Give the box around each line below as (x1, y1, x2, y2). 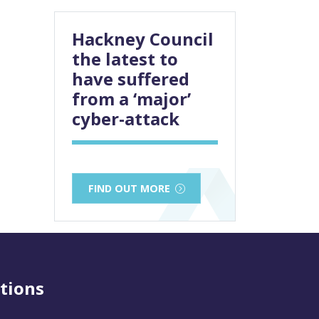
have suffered (72, 66, 189, 90)
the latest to (72, 46, 178, 70)
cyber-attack (72, 106, 179, 130)
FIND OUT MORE (88, 181, 170, 195)
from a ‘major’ (72, 86, 191, 110)
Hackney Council (72, 26, 214, 51)
